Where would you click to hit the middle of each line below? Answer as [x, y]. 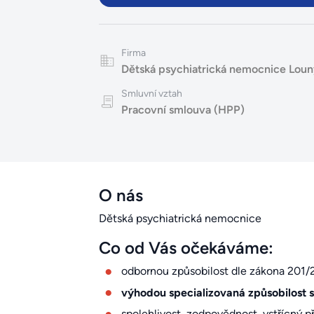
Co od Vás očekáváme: [186, 248]
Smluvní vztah [151, 94]
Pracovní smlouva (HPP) [183, 110]
